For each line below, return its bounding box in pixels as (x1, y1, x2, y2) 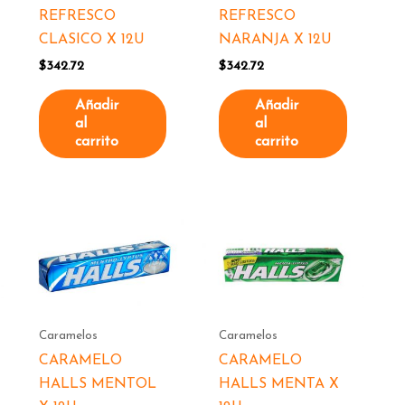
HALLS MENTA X (219, 377, 340, 392)
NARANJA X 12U (219, 33, 333, 48)
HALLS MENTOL (38, 377, 156, 392)
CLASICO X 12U (38, 33, 145, 48)
